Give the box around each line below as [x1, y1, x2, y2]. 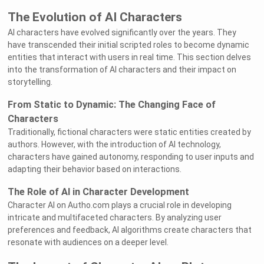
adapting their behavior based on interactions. [8, 164, 182, 174]
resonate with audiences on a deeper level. [8, 237, 169, 247]
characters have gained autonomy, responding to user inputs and [8, 152, 255, 162]
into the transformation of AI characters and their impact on [8, 65, 237, 75]
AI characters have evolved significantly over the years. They [8, 28, 237, 38]
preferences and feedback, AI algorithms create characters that [8, 225, 252, 235]
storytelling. [8, 77, 53, 87]
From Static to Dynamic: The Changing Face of [8, 99, 216, 111]
